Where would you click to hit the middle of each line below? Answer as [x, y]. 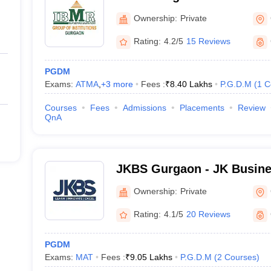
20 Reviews [208, 214]
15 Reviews [208, 41]
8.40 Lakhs [191, 84]
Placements [202, 108]
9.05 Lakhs [151, 257]
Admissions [144, 108]
